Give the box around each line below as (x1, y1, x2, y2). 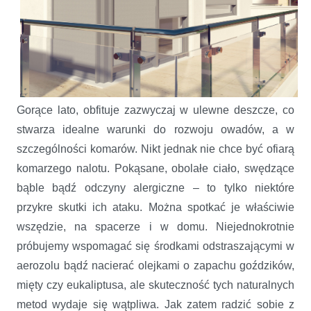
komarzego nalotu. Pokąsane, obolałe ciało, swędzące (17, 162, 294, 174)
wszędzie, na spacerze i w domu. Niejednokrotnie (17, 220, 294, 233)
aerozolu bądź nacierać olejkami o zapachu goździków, (17, 259, 294, 271)
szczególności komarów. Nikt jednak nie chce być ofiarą (17, 142, 294, 155)
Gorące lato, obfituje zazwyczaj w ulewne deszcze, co (17, 103, 294, 116)
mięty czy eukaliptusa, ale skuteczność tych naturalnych (17, 278, 294, 291)
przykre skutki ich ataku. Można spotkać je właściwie (17, 201, 294, 213)
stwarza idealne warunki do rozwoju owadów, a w (17, 123, 294, 135)
